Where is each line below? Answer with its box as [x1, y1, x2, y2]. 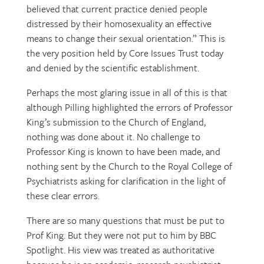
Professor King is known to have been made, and [26, 144, 220, 159]
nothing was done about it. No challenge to [26, 129, 200, 144]
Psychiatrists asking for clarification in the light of [26, 173, 226, 188]
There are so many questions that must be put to [26, 213, 225, 227]
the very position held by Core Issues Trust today [26, 45, 223, 60]
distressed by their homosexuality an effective [26, 16, 212, 31]
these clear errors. [26, 188, 100, 203]
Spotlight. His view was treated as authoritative [26, 242, 214, 257]
